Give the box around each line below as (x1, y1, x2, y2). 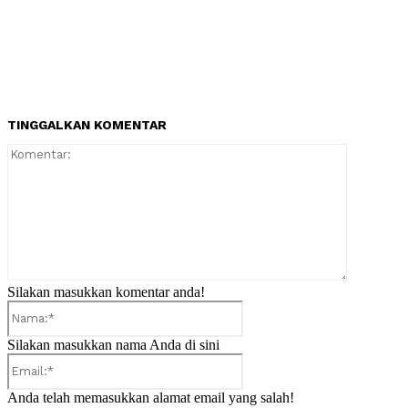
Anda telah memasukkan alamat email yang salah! (7, 389, 294, 405)
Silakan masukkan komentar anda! (7, 283, 205, 300)
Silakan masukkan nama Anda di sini (7, 336, 219, 352)
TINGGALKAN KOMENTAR (7, 117, 167, 132)
